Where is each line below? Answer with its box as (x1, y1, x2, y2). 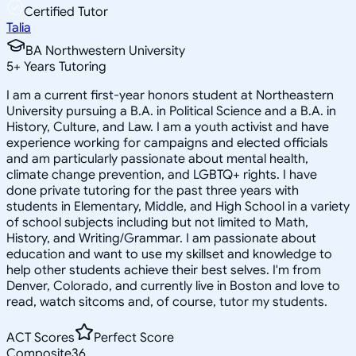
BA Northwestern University (25, 42, 185, 59)
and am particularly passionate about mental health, (6, 150, 308, 167)
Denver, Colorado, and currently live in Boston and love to (6, 277, 340, 294)
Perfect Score (94, 329, 174, 346)
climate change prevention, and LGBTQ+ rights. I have (6, 166, 317, 183)
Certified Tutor (24, 3, 108, 20)
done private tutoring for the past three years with (6, 182, 299, 199)
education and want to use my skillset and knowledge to (6, 246, 332, 262)
